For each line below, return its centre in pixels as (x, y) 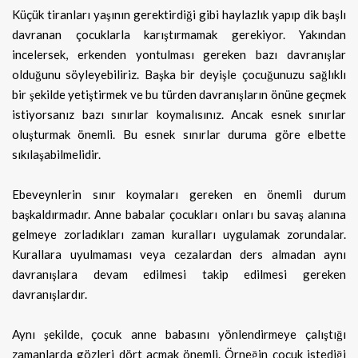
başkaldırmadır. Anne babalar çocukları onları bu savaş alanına (179, 214)
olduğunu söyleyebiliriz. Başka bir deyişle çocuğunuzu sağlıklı (179, 74)
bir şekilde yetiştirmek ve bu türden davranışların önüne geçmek (179, 94)
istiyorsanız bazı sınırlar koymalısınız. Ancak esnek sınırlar (179, 114)
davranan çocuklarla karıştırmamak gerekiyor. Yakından (179, 34)
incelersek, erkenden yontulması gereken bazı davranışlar (179, 54)
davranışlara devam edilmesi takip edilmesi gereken (179, 274)
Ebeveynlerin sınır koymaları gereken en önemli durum (179, 194)
